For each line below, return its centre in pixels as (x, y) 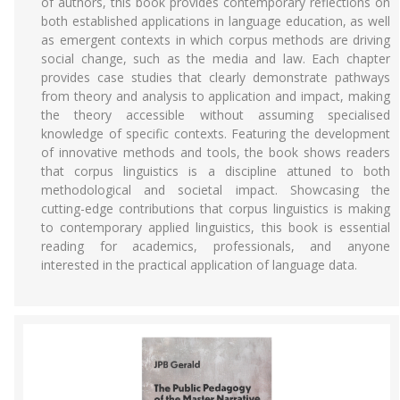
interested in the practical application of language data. (199, 265)
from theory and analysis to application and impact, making (216, 96)
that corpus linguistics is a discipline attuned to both (216, 171)
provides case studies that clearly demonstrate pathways (216, 77)
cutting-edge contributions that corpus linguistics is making (216, 208)
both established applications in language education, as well (216, 21)
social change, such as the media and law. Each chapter (216, 58)
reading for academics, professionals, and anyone (216, 246)
